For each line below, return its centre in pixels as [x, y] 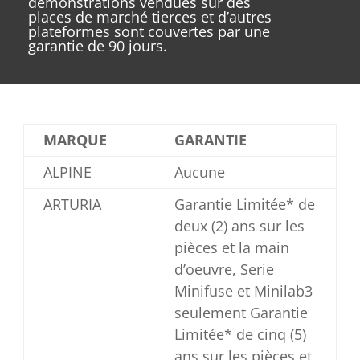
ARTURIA [72, 204]
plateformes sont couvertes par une [149, 31]
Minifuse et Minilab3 [243, 291]
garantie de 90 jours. [97, 46]
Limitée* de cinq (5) [240, 334]
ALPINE [67, 172]
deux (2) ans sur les [239, 226]
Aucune [199, 172]
